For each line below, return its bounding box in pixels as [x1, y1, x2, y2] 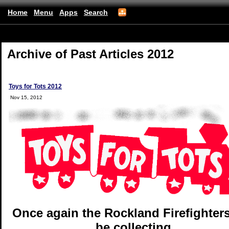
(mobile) [2, 32, 25, 39]
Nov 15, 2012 [10, 95, 42, 100]
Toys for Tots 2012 [9, 83, 62, 90]
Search [84, 8, 108, 16]
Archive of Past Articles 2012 [7, 47, 174, 61]
